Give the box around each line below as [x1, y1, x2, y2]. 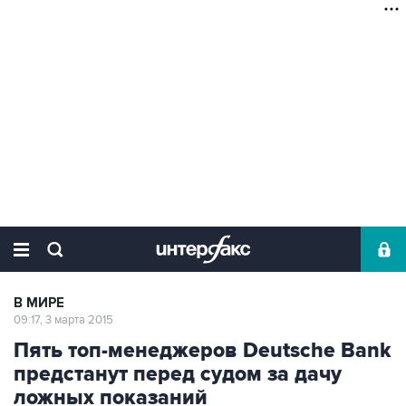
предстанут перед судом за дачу [14, 362, 342, 387]
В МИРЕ [14, 295, 64, 312]
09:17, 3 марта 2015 [14, 313, 113, 327]
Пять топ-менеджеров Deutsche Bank [14, 338, 391, 363]
